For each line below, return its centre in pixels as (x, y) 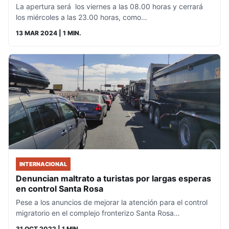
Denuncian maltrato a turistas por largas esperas (113, 179)
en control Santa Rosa (60, 189)
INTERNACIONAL (43, 164)
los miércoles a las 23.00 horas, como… (82, 17)
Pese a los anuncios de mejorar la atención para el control (112, 202)
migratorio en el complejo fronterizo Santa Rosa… (98, 213)
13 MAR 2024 (37, 33)
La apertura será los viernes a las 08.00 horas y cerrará (109, 6)
